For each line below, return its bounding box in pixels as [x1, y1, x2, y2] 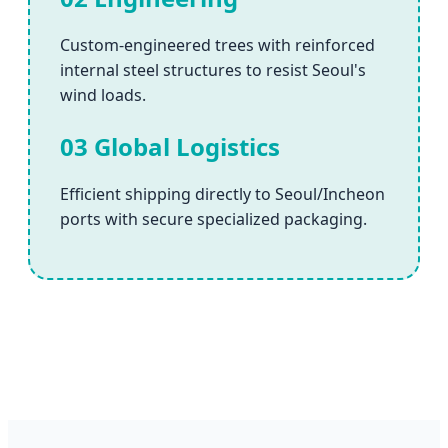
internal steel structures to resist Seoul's [60, 59, 366, 82]
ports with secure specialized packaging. [60, 208, 367, 231]
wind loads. [60, 84, 146, 107]
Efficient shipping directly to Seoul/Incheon [60, 183, 385, 206]
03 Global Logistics [60, 130, 280, 164]
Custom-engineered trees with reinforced [60, 34, 375, 57]
